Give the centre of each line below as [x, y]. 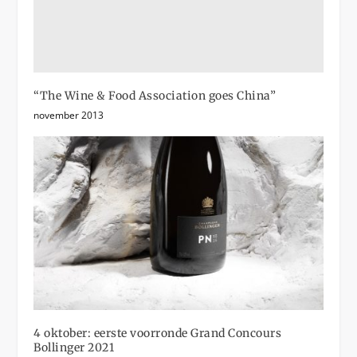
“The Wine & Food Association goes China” [155, 96]
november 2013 [69, 116]
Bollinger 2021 [74, 348]
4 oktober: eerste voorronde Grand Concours [158, 333]
